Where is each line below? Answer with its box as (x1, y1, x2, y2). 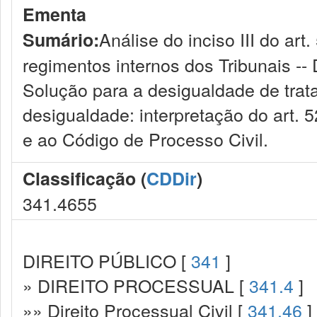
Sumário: (23, 27, 99, 52)
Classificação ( (23, 166, 146, 191)
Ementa (23, 1, 86, 27)
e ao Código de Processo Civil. (23, 126, 268, 151)
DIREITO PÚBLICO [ (23, 248, 191, 273)
